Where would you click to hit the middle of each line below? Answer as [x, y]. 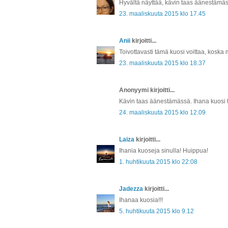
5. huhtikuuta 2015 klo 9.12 [156, 211]
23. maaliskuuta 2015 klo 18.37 [162, 63]
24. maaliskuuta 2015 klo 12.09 [162, 112]
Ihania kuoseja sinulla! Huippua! [164, 150]
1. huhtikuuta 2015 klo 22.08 [158, 162]
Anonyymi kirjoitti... [147, 90]
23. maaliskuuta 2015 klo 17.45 [162, 13]
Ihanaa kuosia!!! [141, 200]
